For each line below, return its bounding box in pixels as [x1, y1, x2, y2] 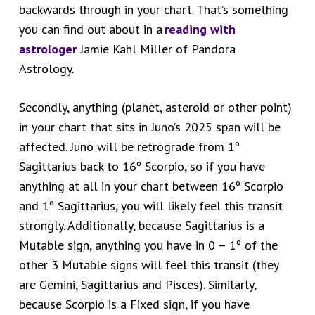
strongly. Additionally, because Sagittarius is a [18, 217, 264, 234]
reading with [164, 21, 236, 38]
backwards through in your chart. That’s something [18, 1, 288, 18]
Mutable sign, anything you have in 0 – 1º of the [18, 237, 278, 254]
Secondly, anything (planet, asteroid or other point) [18, 99, 292, 116]
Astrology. [18, 60, 73, 77]
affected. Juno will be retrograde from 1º [18, 139, 240, 155]
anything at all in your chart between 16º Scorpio [18, 178, 283, 195]
